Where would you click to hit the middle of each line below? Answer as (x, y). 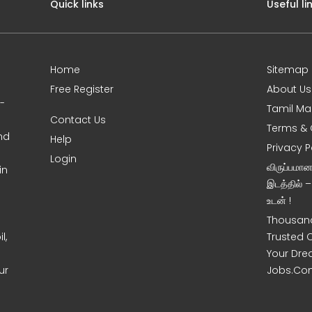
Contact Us (78, 119)
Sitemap (288, 69)
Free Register (82, 89)
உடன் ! (279, 200)
